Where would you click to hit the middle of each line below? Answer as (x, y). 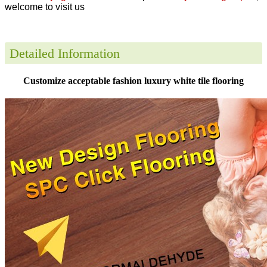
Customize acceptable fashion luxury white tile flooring (133, 80)
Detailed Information (65, 53)
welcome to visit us (45, 7)
